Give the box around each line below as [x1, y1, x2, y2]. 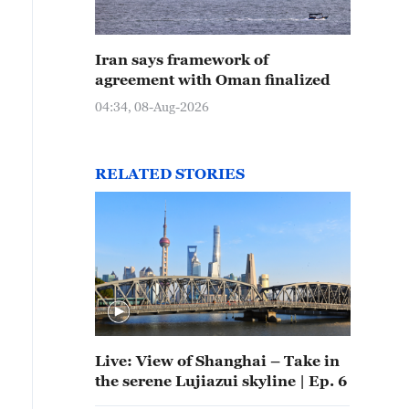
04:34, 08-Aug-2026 [95, 99, 209, 114]
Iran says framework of [95, 51, 268, 68]
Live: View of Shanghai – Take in [95, 352, 340, 369]
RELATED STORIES [95, 165, 245, 182]
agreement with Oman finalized [95, 71, 330, 88]
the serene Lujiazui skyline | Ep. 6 [95, 372, 347, 389]
